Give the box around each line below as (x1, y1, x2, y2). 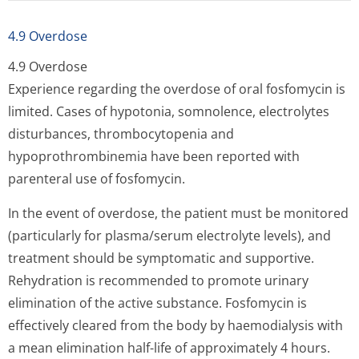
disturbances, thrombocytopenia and (8, 125, 234, 143)
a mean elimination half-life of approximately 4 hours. (8, 339, 330, 357)
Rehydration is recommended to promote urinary (8, 272, 309, 289)
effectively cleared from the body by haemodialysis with (8, 317, 343, 334)
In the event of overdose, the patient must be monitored (8, 204, 349, 222)
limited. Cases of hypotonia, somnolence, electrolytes (8, 103, 329, 120)
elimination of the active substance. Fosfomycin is (8, 294, 307, 312)
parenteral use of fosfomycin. (8, 170, 185, 188)
